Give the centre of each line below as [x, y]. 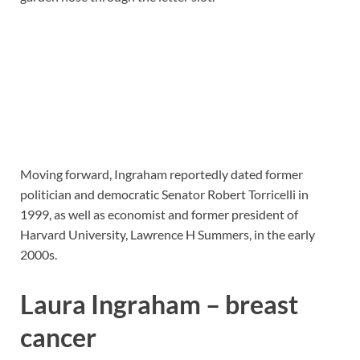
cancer [58, 337]
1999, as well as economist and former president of [159, 214]
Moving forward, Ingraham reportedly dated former [162, 174]
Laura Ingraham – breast [159, 304]
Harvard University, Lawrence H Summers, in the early [168, 234]
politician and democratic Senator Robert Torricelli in [164, 194]
